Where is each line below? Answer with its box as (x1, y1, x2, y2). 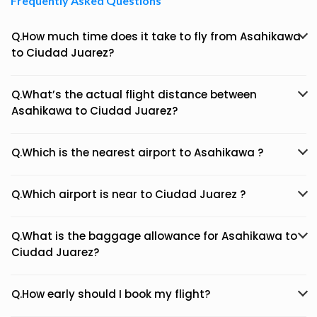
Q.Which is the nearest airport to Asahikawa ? (11, 145, 263, 160)
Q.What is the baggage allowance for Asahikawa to (11, 229, 297, 243)
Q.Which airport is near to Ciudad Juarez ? (11, 187, 246, 202)
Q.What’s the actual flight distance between (11, 87, 257, 102)
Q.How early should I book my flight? (11, 287, 210, 301)
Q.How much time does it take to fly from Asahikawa (11, 29, 301, 44)
